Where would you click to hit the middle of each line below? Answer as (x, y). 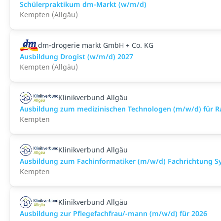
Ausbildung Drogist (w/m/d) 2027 (76, 56)
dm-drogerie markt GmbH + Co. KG (95, 45)
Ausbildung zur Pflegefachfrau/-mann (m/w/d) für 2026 (113, 213)
